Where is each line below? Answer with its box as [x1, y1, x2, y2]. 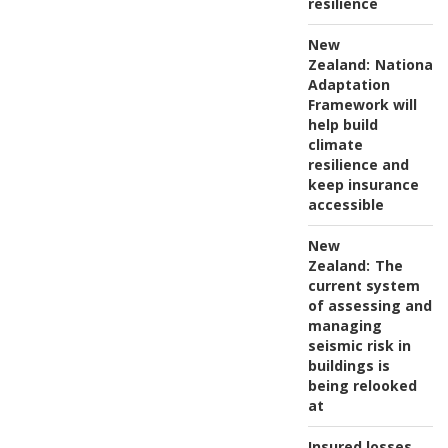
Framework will [307, 94, 417, 114]
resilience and [307, 154, 409, 174]
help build [307, 114, 378, 134]
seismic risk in [307, 335, 411, 355]
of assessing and [307, 295, 432, 315]
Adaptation [307, 74, 390, 94]
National [374, 54, 437, 74]
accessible [307, 194, 384, 214]
